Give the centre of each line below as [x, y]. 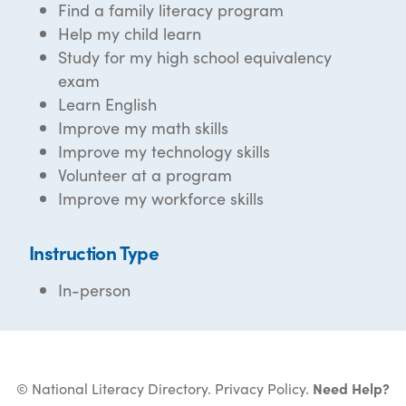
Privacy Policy [260, 388]
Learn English [107, 104]
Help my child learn [130, 34]
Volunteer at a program [145, 175]
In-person [94, 290]
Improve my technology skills [164, 151]
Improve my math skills [143, 128]
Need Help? [351, 388]
